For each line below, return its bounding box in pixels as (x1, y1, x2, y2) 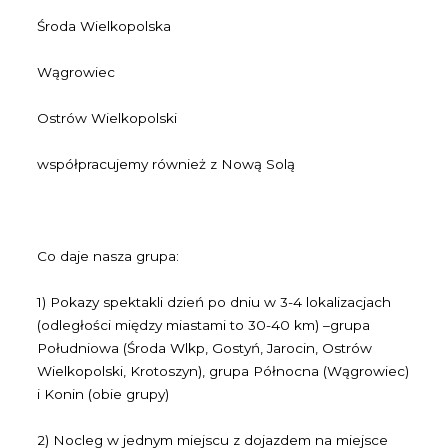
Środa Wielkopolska (37, 18, 172, 34)
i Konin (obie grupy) (37, 386, 170, 402)
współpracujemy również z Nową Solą (37, 156, 296, 172)
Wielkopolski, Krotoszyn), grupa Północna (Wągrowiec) (37, 363, 410, 379)
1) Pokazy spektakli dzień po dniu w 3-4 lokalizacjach (37, 294, 392, 310)
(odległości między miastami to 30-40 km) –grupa (37, 317, 371, 333)
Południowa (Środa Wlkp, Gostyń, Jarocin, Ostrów (37, 340, 373, 356)
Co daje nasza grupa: (37, 248, 180, 264)
